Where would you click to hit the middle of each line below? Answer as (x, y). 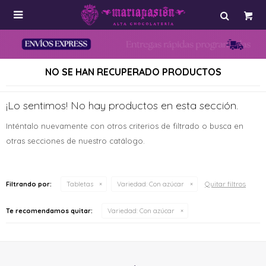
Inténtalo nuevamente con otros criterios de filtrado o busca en (125, 126)
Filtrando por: (29, 184)
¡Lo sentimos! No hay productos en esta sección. (122, 105)
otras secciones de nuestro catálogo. (75, 141)
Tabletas (80, 184)
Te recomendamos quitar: (49, 211)
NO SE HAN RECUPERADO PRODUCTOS (133, 72)
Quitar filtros (225, 184)
